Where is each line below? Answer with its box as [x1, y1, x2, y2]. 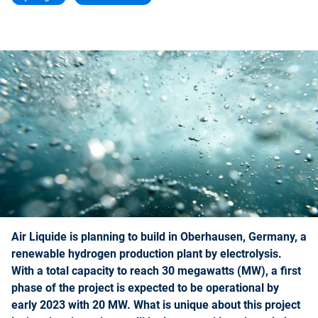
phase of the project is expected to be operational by [11, 281, 279, 295]
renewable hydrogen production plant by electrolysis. [11, 247, 282, 261]
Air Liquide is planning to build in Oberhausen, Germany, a [11, 230, 307, 244]
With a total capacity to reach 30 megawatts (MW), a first [11, 264, 301, 278]
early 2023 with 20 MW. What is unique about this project [11, 298, 300, 312]
